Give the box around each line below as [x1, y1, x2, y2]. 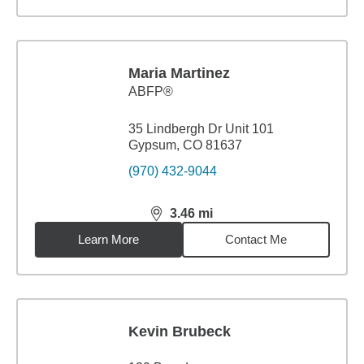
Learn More [78, 232, 140, 246]
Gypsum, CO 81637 [128, 138, 242, 152]
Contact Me [225, 232, 288, 246]
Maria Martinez [128, 65, 230, 81]
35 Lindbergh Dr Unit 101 [128, 122, 274, 136]
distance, [149, 213, 210, 227]
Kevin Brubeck [128, 323, 231, 340]
